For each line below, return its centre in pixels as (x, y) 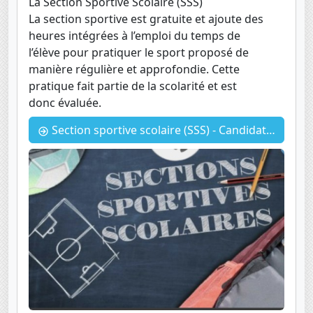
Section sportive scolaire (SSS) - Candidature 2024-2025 (158, 130)
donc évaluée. (65, 103)
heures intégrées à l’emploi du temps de (134, 36)
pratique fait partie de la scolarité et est (133, 86)
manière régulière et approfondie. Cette (134, 70)
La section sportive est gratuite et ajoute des (146, 19)
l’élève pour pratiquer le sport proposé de (139, 53)
